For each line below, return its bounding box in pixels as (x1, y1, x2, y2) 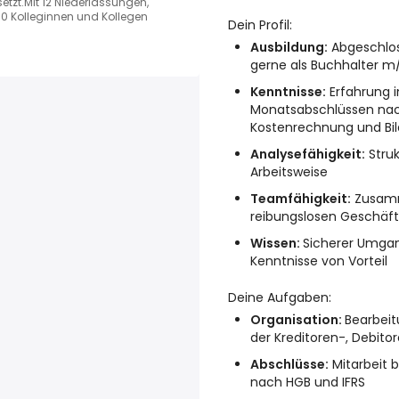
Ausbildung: (250, 38, 328, 56)
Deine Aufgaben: (228, 289, 331, 306)
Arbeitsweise (250, 163, 328, 181)
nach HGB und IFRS (250, 373, 365, 391)
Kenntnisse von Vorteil (250, 252, 387, 270)
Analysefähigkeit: (250, 145, 365, 163)
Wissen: (250, 234, 303, 252)
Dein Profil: (228, 16, 292, 34)
